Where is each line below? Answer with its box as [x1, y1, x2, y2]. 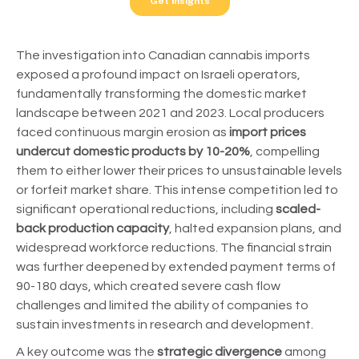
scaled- [276, 202, 321, 216]
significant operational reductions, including [16, 202, 276, 216]
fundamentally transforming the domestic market [16, 87, 307, 100]
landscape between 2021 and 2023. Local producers [16, 106, 325, 119]
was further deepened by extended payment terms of [16, 260, 336, 273]
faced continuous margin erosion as [16, 125, 227, 139]
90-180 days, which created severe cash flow [16, 279, 280, 292]
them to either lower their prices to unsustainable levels [16, 163, 342, 177]
